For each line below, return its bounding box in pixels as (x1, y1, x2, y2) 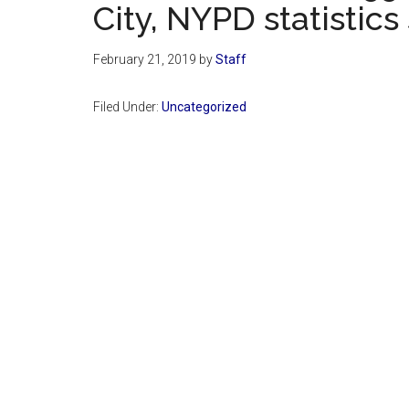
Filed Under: (93, 99, 162, 114)
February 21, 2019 (93, 51, 196, 67)
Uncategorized (162, 99, 246, 114)
